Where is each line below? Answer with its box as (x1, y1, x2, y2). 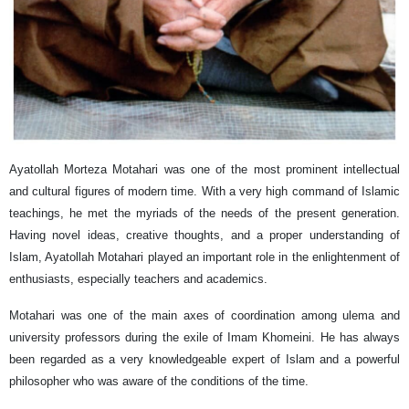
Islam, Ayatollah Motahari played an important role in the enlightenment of (9, 250, 400, 265)
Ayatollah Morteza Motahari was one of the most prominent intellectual (9, 163, 400, 177)
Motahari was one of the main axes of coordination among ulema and (9, 309, 400, 323)
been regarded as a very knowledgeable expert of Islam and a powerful (9, 352, 400, 367)
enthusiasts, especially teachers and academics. (9, 272, 267, 287)
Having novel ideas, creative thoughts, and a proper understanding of (9, 228, 400, 243)
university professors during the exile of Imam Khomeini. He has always (9, 330, 400, 345)
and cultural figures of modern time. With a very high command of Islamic (9, 184, 400, 199)
